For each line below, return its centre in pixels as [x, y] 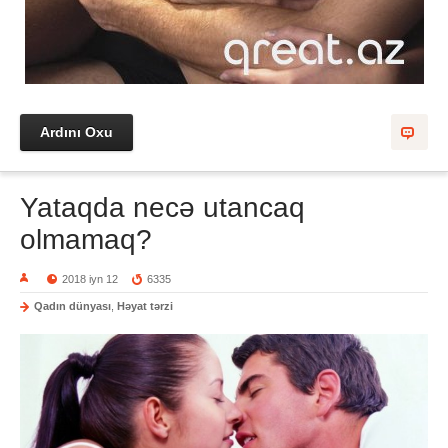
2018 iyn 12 [90, 279]
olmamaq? [86, 239]
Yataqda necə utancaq [162, 207]
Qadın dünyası [72, 306]
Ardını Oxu [76, 132]
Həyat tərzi [145, 306]
